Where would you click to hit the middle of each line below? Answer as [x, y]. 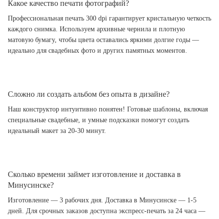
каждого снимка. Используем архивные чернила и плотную [96, 29]
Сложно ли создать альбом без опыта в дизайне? [89, 94]
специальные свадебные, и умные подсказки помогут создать [99, 120]
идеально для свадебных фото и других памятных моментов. [98, 50]
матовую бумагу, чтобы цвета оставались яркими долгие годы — [103, 40]
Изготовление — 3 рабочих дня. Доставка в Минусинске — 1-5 [102, 200]
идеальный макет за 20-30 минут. [57, 131]
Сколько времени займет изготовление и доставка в [94, 174]
